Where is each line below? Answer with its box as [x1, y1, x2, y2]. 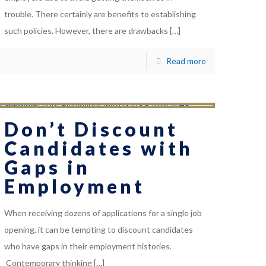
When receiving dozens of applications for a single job [4, 208, 202, 218]
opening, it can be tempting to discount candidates [4, 224, 194, 235]
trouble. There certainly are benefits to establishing [4, 9, 197, 20]
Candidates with [4, 137, 194, 160]
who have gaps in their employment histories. [4, 241, 172, 252]
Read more [166, 56, 206, 66]
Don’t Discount [4, 118, 179, 141]
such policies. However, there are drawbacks [4, 26, 169, 36]
